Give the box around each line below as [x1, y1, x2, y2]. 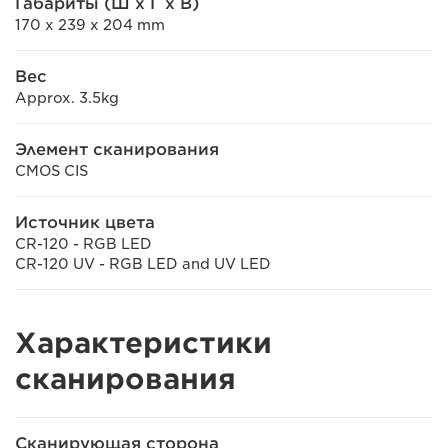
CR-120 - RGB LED [15, 235, 152, 252]
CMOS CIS [15, 162, 88, 179]
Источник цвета [15, 212, 155, 232]
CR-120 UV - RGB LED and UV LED [15, 255, 271, 272]
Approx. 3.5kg [15, 89, 119, 106]
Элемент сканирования [15, 139, 219, 159]
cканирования [15, 361, 236, 396]
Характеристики [15, 325, 272, 360]
